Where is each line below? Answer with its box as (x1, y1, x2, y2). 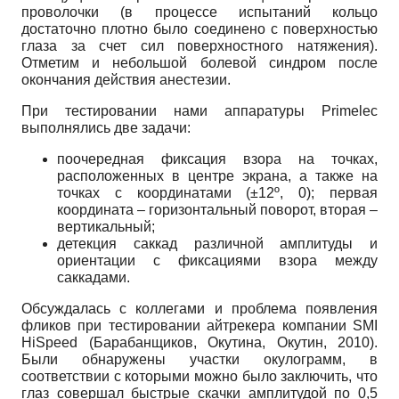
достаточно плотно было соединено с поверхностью (21, 20, 378, 37)
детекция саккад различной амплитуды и (57, 235, 378, 251)
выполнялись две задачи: (21, 119, 191, 135)
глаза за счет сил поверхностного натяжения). (21, 37, 378, 53)
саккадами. (57, 269, 130, 285)
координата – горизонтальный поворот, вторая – (57, 201, 378, 217)
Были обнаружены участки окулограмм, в (21, 351, 378, 367)
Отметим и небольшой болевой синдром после (21, 54, 378, 70)
